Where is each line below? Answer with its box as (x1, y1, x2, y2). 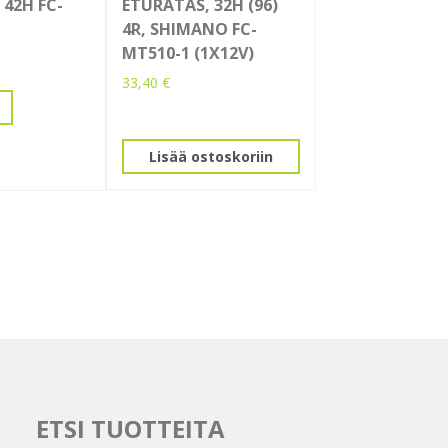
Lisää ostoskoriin (149, 146, 273, 166)
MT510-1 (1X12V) (122, 42, 254, 65)
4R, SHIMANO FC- (122, 18, 257, 41)
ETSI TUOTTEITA (35, 412, 225, 446)
